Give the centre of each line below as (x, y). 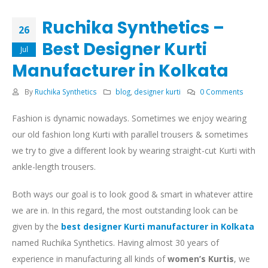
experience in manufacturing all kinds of (89, 258)
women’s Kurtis (200, 258)
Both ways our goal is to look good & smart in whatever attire (133, 194)
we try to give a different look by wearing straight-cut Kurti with (134, 151)
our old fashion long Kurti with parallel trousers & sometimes (130, 135)
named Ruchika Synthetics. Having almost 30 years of (115, 242)
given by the (36, 226)
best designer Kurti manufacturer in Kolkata (158, 226)
